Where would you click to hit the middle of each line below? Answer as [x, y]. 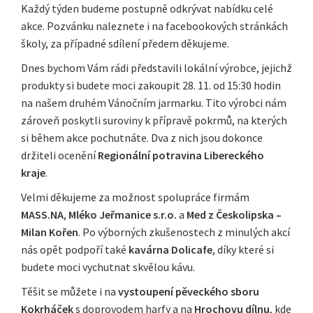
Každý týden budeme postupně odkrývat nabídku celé [147, 9]
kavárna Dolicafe [170, 250]
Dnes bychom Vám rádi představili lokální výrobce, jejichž [156, 68]
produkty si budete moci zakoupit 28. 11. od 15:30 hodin [151, 86]
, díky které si [243, 250]
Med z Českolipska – [234, 215]
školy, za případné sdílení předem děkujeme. [126, 44]
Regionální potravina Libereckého [181, 155]
